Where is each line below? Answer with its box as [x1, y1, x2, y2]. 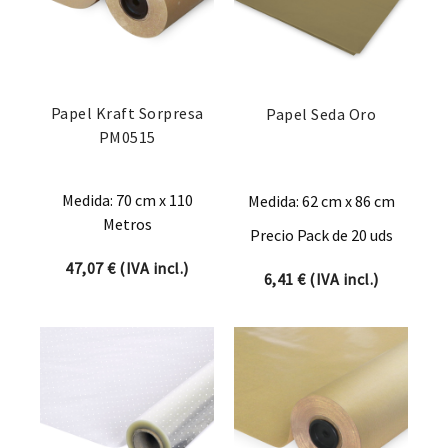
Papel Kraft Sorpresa [50, 103, 204, 124]
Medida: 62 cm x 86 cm [247, 191, 395, 212]
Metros [102, 214, 152, 235]
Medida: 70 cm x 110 [61, 190, 193, 211]
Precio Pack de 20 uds [249, 225, 393, 246]
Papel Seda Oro [266, 104, 376, 125]
